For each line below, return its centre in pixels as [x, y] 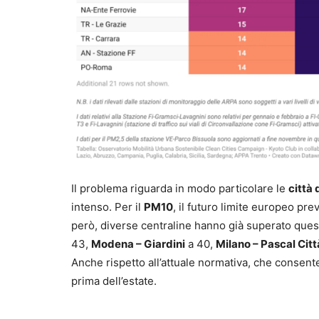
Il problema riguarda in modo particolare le [180, 189]
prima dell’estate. [114, 281]
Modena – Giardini [138, 244]
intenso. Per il [108, 207]
